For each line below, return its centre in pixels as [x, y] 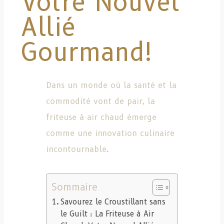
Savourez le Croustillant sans [113, 202]
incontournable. [77, 149]
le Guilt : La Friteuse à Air [107, 214]
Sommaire [74, 187]
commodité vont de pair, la [100, 101]
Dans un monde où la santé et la [111, 85]
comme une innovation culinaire [110, 133]
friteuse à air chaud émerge [101, 117]
